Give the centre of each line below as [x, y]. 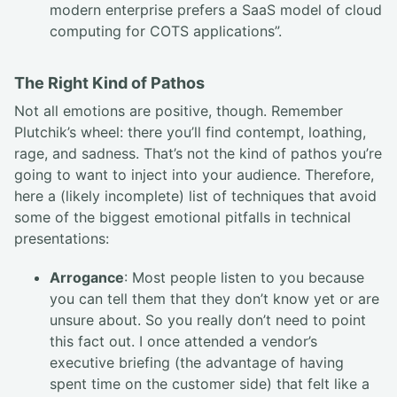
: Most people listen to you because [244, 278]
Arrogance [87, 278]
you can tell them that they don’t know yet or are [214, 299]
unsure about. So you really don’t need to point [208, 320]
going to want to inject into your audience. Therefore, [194, 174]
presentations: [62, 238]
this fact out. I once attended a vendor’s [183, 342]
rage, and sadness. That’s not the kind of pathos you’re [198, 153]
